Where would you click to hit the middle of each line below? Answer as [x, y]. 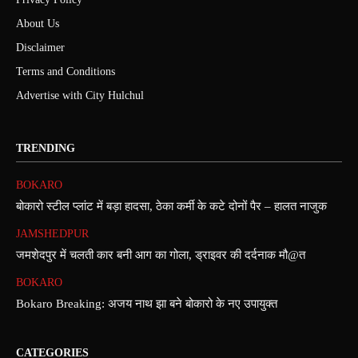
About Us [38, 23]
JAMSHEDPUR [52, 233]
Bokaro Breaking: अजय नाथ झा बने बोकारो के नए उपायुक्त [147, 303]
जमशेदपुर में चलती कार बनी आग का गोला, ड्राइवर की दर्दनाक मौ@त [161, 255]
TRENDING [46, 148]
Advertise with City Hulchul [80, 95]
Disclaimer [40, 47]
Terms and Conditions [66, 71]
